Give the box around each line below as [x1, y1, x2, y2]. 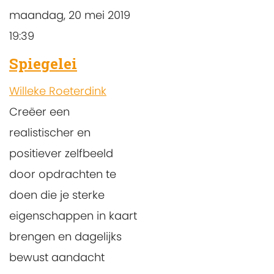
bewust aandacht [9, 249, 105, 265]
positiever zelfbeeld [9, 145, 113, 161]
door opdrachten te [9, 166, 116, 182]
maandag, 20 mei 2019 [9, 7, 130, 23]
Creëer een [9, 103, 70, 119]
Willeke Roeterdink [9, 83, 106, 98]
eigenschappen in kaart [9, 207, 137, 223]
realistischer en [9, 124, 91, 140]
